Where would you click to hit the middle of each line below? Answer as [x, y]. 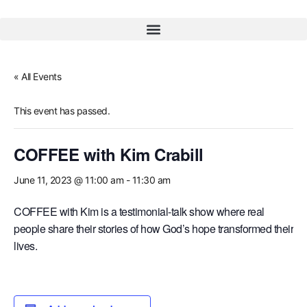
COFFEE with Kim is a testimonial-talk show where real [139, 211]
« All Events [37, 76]
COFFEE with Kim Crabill [109, 154]
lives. [25, 246]
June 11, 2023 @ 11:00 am [69, 180]
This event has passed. [62, 111]
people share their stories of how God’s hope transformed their [153, 229]
